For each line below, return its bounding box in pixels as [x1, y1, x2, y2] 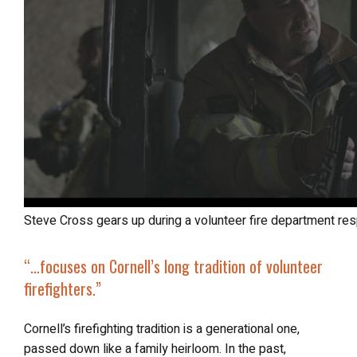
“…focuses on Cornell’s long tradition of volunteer [24, 254, 45, 278]
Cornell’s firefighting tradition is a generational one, [24, 320, 300, 339]
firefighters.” [24, 277, 101, 300]
